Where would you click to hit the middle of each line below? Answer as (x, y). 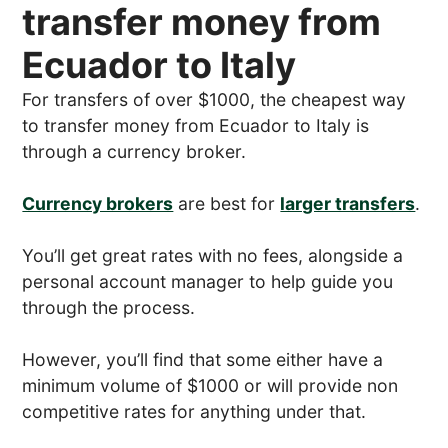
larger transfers (348, 204)
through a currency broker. (134, 152)
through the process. (109, 308)
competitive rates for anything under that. (194, 412)
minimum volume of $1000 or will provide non (210, 386)
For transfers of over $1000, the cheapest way (214, 100)
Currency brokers (98, 204)
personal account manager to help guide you (208, 282)
